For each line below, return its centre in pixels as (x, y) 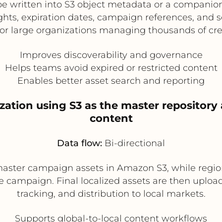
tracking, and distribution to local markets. (111, 194)
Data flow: (80, 143)
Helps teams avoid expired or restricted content (111, 68)
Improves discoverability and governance (111, 55)
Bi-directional (134, 143)
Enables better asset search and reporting (111, 81)
